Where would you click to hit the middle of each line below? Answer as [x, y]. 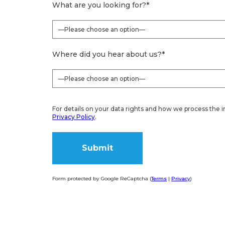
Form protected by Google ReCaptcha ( [102, 178]
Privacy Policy [74, 117]
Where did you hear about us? [107, 54]
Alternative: [76, 187]
